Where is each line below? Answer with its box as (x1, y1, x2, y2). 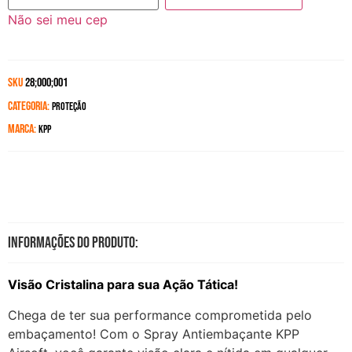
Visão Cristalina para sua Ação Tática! (8, 277, 238, 293)
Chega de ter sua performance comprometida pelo (8, 306, 312, 323)
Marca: (8, 122, 38, 137)
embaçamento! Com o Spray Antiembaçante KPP (8, 325, 299, 342)
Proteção (52, 100, 86, 114)
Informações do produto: (8, 233, 138, 253)
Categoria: (8, 99, 49, 115)
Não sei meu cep (8, 12, 108, 28)
